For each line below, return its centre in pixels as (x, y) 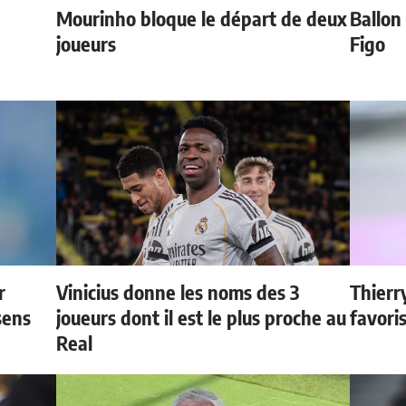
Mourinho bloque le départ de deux (202, 18)
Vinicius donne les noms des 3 (178, 291)
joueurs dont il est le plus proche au (202, 317)
